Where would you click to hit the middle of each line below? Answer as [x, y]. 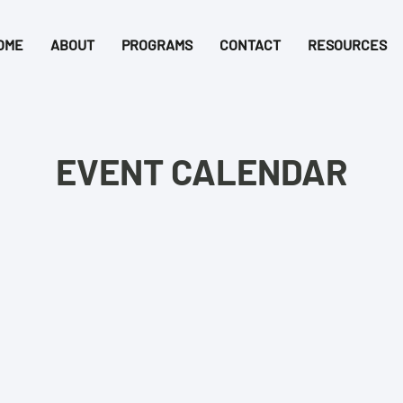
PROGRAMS [157, 45]
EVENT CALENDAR [202, 171]
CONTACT [250, 45]
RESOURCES [347, 45]
